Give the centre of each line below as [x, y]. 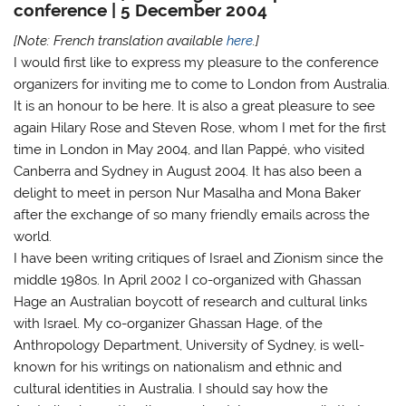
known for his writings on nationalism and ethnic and [178, 367]
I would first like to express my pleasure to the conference [197, 62]
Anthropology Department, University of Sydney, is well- [189, 345]
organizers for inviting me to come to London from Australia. [202, 84]
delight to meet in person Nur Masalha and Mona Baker [188, 193]
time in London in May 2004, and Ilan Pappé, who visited [189, 149]
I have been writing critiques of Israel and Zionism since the [199, 258]
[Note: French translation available [121, 40]
